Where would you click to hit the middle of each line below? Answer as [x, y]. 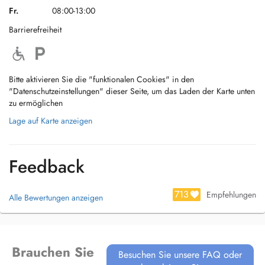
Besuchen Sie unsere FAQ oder [180, 255]
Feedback [47, 167]
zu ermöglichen [36, 103]
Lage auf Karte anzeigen [51, 121]
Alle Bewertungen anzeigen [56, 198]
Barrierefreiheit [35, 30]
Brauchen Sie [53, 252]
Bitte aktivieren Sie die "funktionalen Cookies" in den [101, 79]
